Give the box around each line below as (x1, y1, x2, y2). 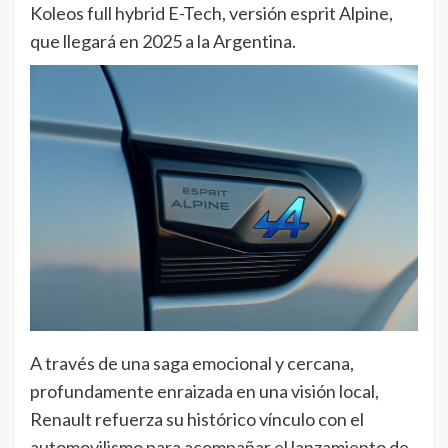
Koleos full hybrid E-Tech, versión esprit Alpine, (30, 2, 393, 25)
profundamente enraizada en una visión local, (30, 380, 379, 403)
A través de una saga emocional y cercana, (30, 352, 354, 375)
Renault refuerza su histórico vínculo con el (30, 408, 364, 431)
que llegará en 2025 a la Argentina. (30, 30, 296, 53)
